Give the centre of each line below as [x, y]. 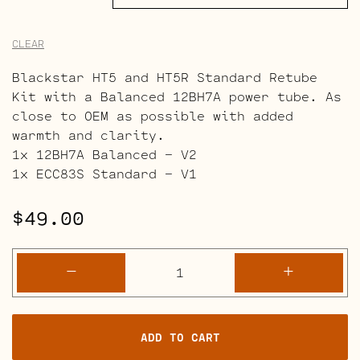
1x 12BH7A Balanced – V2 [104, 153]
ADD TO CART [180, 337]
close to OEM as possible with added [153, 115]
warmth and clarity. [88, 134]
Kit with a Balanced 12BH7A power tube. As [177, 96]
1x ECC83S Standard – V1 [104, 173]
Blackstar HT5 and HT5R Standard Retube [165, 76]
